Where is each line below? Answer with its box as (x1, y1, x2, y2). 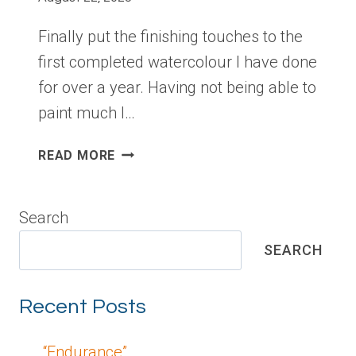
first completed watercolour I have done (38, 52, 317, 72)
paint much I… (38, 103, 135, 123)
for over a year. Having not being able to (38, 78, 316, 98)
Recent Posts (19, 296, 146, 318)
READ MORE (38, 148, 116, 164)
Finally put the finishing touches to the (38, 27, 303, 47)
